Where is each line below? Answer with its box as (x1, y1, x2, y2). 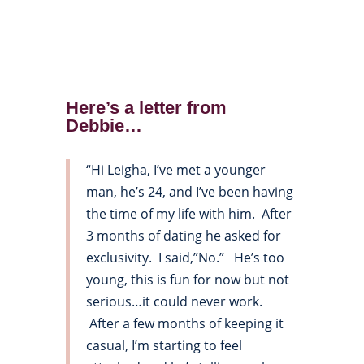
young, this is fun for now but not (85, 271, 289, 289)
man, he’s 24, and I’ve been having (85, 183, 293, 201)
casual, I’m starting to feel (85, 336, 242, 355)
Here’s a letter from (65, 97, 227, 119)
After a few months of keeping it (85, 314, 284, 333)
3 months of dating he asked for (85, 227, 281, 245)
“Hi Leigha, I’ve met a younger (85, 161, 266, 180)
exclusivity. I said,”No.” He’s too (85, 249, 284, 267)
